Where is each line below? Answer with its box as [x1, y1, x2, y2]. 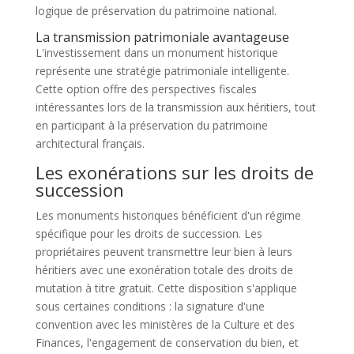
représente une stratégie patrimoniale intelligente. [35, 62, 289, 78]
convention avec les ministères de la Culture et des [35, 316, 295, 332]
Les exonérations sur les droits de [35, 160, 314, 184]
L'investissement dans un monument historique [35, 44, 278, 60]
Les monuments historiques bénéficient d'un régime [35, 207, 301, 223]
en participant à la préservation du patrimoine [35, 117, 268, 133]
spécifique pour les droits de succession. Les [35, 225, 262, 241]
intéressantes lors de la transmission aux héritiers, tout [35, 99, 316, 115]
